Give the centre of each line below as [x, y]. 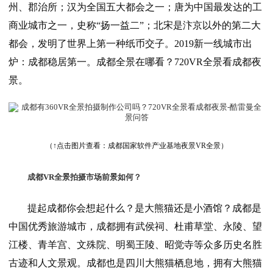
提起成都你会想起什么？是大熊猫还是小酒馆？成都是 [144, 208]
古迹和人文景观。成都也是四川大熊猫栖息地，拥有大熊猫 [135, 263]
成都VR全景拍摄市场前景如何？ [84, 178]
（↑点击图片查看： [76, 146]
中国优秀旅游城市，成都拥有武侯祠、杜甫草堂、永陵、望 [135, 227]
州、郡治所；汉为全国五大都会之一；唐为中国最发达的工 [135, 7]
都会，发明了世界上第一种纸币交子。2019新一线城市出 [130, 44]
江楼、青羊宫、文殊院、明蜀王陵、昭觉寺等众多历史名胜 [135, 245]
